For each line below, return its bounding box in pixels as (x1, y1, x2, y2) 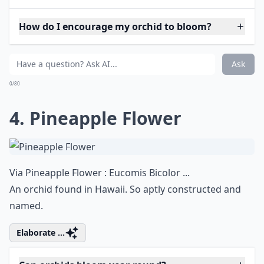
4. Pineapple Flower (9, 106, 181, 130)
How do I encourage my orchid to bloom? (19, 20, 212, 33)
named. (9, 199, 43, 212)
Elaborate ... (16, 227, 65, 238)
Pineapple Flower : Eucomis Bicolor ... (25, 166, 190, 179)
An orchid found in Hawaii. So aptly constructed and (9, 183, 241, 196)
